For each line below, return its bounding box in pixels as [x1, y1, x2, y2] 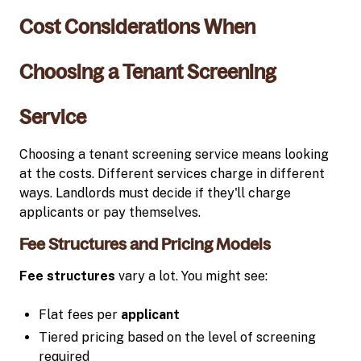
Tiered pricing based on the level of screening [39, 329, 316, 345]
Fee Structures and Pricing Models [19, 234, 271, 253]
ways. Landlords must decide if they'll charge [19, 185, 291, 201]
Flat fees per [39, 306, 121, 322]
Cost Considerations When [19, 15, 255, 38]
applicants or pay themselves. [19, 204, 201, 220]
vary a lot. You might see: [115, 268, 268, 284]
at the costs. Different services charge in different [19, 165, 325, 181]
